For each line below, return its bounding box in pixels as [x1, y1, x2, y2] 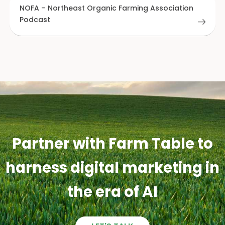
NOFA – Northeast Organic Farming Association [19, 3, 193, 14]
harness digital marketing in [6, 157, 219, 178]
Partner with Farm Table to [12, 133, 213, 154]
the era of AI [67, 181, 158, 202]
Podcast [19, 15, 50, 25]
